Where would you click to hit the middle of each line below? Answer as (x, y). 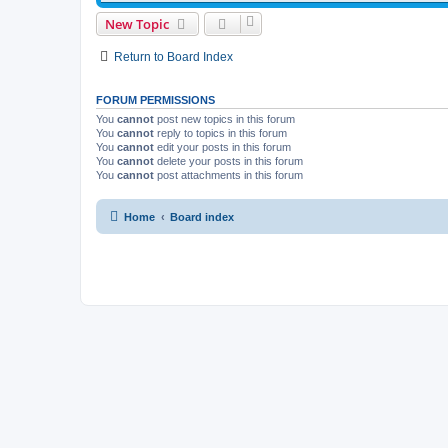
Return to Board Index (173, 57)
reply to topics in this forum (220, 133)
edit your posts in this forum (222, 147)
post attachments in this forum (228, 175)
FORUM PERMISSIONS (155, 100)
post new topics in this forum (224, 119)
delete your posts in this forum (228, 161)
